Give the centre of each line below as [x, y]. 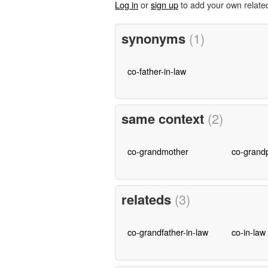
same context [164, 119]
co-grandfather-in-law [167, 232]
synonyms [155, 38]
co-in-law [248, 232]
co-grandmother [158, 151]
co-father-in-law [156, 71]
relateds [148, 200]
